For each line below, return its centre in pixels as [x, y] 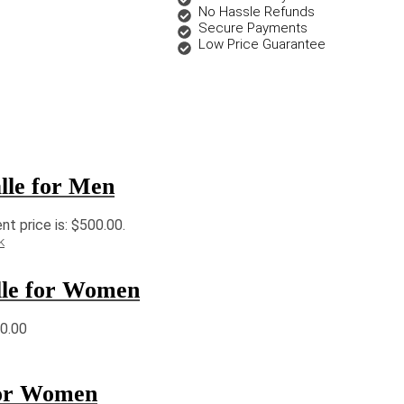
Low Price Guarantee [262, 45]
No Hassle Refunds [256, 12]
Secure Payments [252, 28]
